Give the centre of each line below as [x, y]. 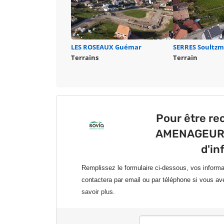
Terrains [85, 57]
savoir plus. [98, 191]
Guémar [128, 47]
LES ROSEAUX [93, 47]
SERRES [185, 47]
